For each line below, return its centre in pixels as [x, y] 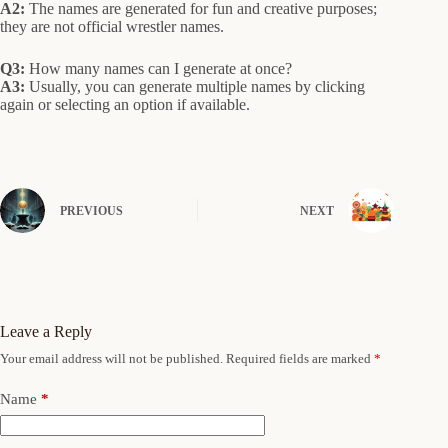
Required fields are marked [300, 358]
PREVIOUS [91, 211]
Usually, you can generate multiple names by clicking [195, 86]
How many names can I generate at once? [158, 68]
